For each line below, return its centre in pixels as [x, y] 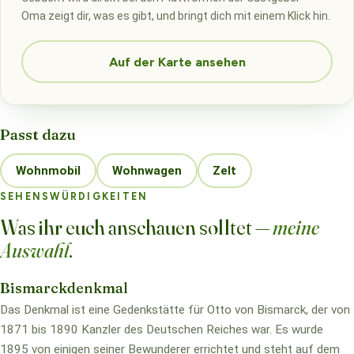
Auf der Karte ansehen [177, 62]
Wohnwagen [147, 170]
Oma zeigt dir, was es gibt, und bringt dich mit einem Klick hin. [175, 16]
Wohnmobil [48, 170]
